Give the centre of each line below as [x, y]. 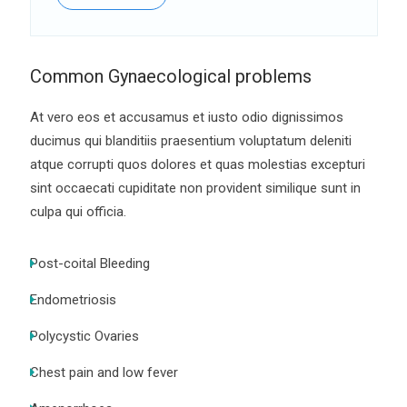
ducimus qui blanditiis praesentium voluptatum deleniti [190, 140]
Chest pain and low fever [104, 372]
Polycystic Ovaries [84, 336]
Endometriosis [73, 299]
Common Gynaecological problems [170, 76]
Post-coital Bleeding [89, 263]
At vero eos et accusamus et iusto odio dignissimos [186, 117]
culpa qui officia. [78, 211]
